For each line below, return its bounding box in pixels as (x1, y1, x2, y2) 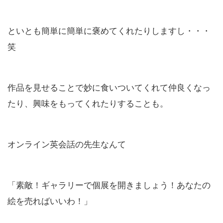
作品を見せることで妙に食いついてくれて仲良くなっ (7, 80, 211, 93)
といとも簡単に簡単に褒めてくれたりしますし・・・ (7, 23, 211, 36)
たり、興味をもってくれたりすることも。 (7, 96, 168, 109)
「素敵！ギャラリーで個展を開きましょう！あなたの (7, 178, 211, 191)
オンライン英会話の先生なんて (7, 137, 126, 150)
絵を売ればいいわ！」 (7, 194, 92, 207)
